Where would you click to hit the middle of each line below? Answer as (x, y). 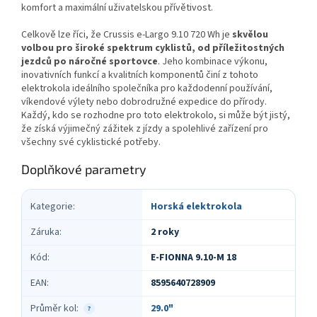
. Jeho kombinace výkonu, (213, 61)
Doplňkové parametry (84, 169)
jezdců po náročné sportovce (90, 61)
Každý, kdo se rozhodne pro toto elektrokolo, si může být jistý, (156, 115)
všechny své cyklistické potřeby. (91, 142)
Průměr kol (53, 308)
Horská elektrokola (196, 206)
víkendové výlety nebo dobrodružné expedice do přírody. (144, 102)
